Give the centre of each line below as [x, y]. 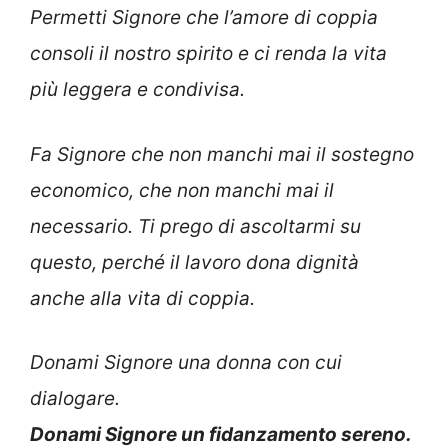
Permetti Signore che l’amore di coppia [204, 18]
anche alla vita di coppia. [142, 298]
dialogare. [75, 399]
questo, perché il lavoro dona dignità [194, 262]
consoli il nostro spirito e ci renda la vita [208, 54]
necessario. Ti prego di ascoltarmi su [195, 226]
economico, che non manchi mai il [182, 190]
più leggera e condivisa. [137, 90]
